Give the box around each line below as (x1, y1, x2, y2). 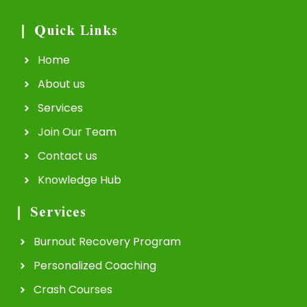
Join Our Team (37, 124, 116, 140)
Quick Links (34, 17, 118, 47)
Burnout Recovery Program (33, 234, 181, 250)
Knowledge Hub (37, 172, 121, 188)
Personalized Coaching (33, 258, 156, 274)
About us (37, 76, 85, 93)
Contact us (37, 148, 97, 164)
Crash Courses (33, 282, 112, 298)
